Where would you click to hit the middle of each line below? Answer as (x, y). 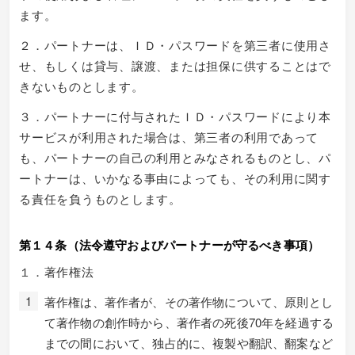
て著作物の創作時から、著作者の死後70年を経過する (189, 322)
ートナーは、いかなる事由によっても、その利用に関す (175, 177)
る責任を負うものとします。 (100, 198)
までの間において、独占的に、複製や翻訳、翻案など (189, 342)
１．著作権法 (57, 271)
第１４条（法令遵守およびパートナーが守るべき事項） (170, 244)
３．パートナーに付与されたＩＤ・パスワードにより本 (175, 116)
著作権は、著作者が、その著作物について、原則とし (189, 301)
